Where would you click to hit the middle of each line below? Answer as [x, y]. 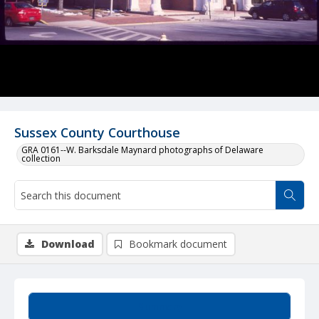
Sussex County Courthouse [97, 132]
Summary [159, 307]
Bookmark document [178, 244]
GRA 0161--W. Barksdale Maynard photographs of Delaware [142, 150]
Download [68, 244]
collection [41, 158]
